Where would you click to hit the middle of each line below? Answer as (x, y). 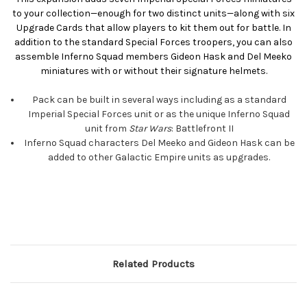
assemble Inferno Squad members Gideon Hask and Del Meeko (153, 57)
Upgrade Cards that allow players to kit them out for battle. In (153, 28)
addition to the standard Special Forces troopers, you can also (153, 42)
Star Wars (150, 129)
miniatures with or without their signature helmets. (153, 71)
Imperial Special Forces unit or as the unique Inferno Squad (159, 114)
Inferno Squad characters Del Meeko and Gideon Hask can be (159, 143)
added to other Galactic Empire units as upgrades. (159, 158)
